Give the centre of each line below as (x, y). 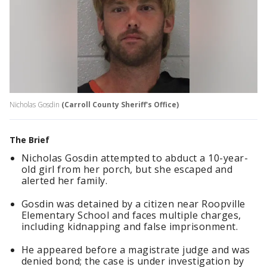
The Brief (30, 140)
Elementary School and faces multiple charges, (131, 215)
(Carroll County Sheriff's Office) (120, 105)
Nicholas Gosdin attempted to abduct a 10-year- (135, 158)
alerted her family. (65, 181)
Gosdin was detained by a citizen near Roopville (133, 204)
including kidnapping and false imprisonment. (130, 227)
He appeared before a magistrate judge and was (136, 250)
